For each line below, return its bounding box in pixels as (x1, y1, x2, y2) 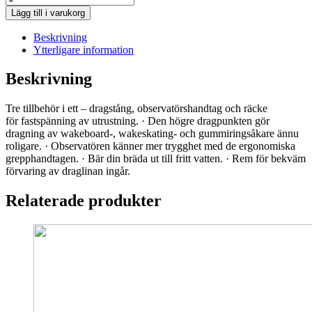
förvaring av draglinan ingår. (6, 165, 130, 178)
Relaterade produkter (6, 192, 162, 210)
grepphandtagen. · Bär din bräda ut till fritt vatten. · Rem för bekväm (6, 153, 306, 165)
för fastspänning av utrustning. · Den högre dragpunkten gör (6, 115, 270, 127)
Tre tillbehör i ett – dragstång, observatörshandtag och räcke (6, 102, 267, 115)
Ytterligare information (33, 43, 134, 56)
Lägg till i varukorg (11, 7, 85, 18)
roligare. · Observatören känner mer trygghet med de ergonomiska (6, 140, 295, 153)
